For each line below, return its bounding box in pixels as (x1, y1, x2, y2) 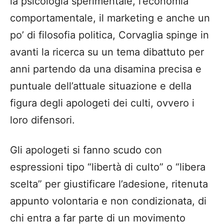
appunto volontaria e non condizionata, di (10, 195, 206, 207)
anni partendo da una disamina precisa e (10, 63, 201, 75)
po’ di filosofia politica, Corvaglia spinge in (10, 29, 209, 41)
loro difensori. (10, 114, 75, 126)
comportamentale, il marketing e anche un (10, 12, 210, 24)
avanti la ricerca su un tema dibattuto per (10, 46, 204, 58)
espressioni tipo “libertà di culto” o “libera (10, 161, 205, 173)
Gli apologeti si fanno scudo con (10, 144, 162, 156)
